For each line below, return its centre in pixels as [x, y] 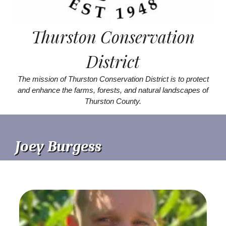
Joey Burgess [58, 146]
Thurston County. [113, 101]
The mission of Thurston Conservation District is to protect [113, 79]
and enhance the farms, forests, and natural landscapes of [113, 90]
